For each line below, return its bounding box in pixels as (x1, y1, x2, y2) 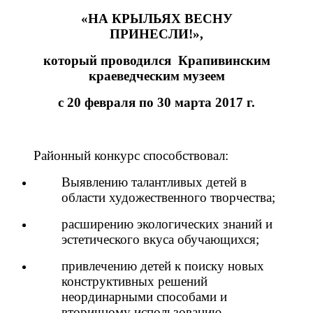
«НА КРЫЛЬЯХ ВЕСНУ (80, 10, 233, 26)
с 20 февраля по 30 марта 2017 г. (58, 94, 255, 110)
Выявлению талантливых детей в (61, 174, 247, 189)
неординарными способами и (61, 289, 227, 304)
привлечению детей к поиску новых (61, 258, 264, 273)
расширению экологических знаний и (61, 216, 276, 231)
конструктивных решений (61, 273, 208, 289)
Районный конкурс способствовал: (34, 147, 228, 163)
